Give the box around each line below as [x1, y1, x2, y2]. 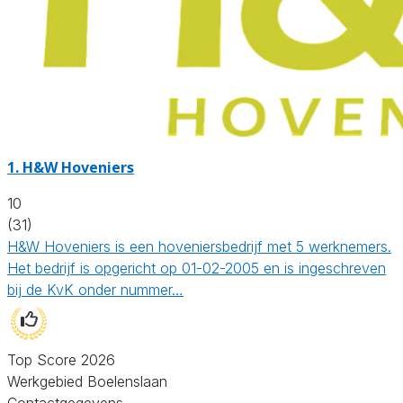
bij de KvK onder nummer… [7, 280, 184, 299]
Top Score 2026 [7, 350, 115, 369]
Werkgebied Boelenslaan [7, 372, 167, 390]
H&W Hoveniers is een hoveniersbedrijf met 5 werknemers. [7, 237, 391, 255]
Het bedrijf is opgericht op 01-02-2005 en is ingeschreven [7, 258, 386, 277]
